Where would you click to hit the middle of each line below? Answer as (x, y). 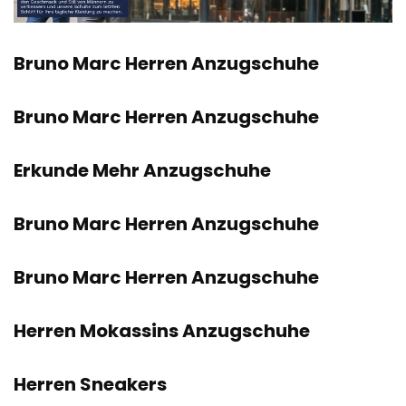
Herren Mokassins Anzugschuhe (162, 331)
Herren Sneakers (90, 385)
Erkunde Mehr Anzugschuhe (142, 171)
